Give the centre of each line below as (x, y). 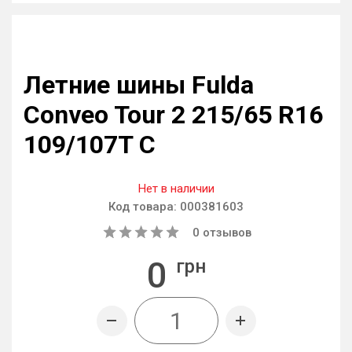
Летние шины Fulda (139, 85)
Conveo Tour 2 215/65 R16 (173, 115)
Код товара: (144, 207)
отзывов (225, 233)
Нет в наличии (176, 189)
